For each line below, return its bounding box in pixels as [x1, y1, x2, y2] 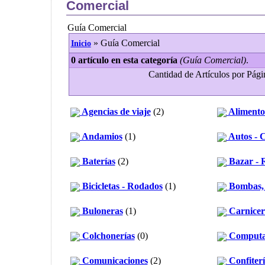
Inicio [70, 39, 91, 48]
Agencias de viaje [79, 106, 151, 117]
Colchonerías [79, 231, 135, 241]
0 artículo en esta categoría [70, 55, 177, 65]
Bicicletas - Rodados [79, 181, 163, 191]
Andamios [79, 131, 122, 141]
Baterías [79, 156, 115, 166]
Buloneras [79, 206, 123, 216]
